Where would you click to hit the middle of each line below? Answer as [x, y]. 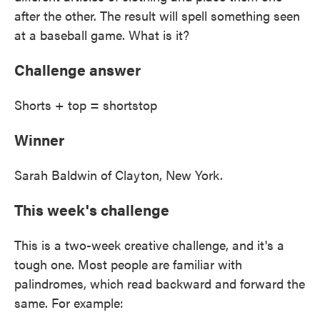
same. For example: [69, 303]
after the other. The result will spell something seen [157, 16]
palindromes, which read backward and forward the [160, 284]
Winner [39, 140]
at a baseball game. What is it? [102, 35]
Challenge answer [77, 70]
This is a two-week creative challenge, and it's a [149, 245]
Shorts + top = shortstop [86, 105]
